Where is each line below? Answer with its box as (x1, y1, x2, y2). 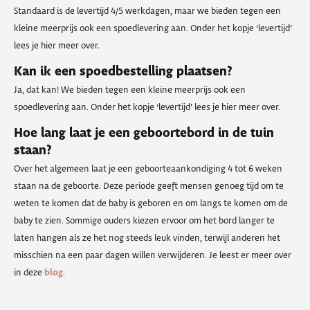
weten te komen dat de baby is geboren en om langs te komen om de (14, 198, 288, 210)
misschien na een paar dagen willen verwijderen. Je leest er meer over (14, 250, 291, 262)
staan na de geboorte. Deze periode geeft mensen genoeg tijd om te (14, 181, 284, 192)
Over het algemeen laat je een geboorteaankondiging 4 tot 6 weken (14, 163, 282, 175)
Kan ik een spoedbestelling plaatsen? (14, 63, 232, 80)
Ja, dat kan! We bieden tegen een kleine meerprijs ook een (14, 84, 246, 95)
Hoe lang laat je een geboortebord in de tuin (14, 125, 274, 143)
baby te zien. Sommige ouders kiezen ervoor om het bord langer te (14, 215, 275, 227)
